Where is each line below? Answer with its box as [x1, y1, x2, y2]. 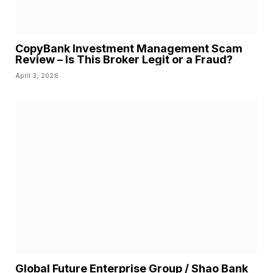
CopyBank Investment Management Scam [15, 41, 243, 55]
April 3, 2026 [15, 71, 58, 79]
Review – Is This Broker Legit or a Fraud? [15, 52, 233, 66]
